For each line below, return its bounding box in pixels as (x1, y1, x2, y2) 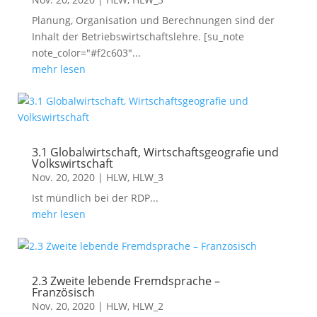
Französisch (31, 284, 95, 300)
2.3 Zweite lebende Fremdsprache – (31, 273, 220, 289)
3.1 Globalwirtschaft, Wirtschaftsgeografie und (31, 144, 279, 160)
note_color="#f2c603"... (31, 46, 141, 59)
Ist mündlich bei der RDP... (31, 191, 158, 204)
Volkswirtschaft (31, 156, 113, 171)
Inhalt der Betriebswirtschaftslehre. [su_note (31, 30, 244, 43)
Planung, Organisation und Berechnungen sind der (31, 13, 275, 27)
